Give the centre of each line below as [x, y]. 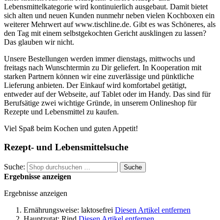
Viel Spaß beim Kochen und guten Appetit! [72, 128]
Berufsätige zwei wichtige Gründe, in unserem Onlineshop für [100, 103]
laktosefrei [97, 210]
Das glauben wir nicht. [40, 42]
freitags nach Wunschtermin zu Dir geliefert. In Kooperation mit [103, 67]
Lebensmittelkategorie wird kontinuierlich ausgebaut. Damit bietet [106, 6]
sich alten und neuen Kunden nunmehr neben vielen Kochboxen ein [109, 15]
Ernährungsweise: [51, 210]
